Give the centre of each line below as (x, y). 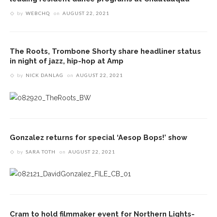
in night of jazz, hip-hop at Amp (67, 61)
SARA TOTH (41, 151)
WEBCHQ (38, 13)
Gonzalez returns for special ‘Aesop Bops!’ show (99, 137)
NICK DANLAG (45, 75)
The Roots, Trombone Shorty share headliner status (105, 51)
